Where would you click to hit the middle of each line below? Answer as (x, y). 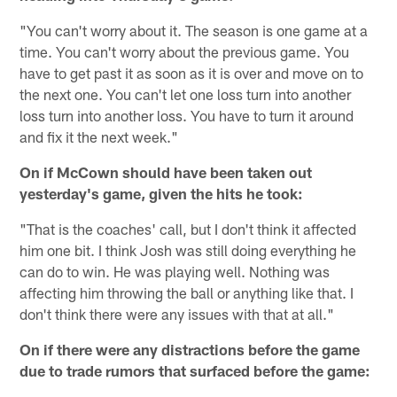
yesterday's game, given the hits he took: (162, 194)
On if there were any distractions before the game (190, 350)
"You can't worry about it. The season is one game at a (194, 31)
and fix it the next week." (99, 137)
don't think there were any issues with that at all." (177, 314)
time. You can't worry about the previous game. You (185, 52)
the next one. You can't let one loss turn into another (186, 94)
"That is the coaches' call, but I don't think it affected (188, 229)
